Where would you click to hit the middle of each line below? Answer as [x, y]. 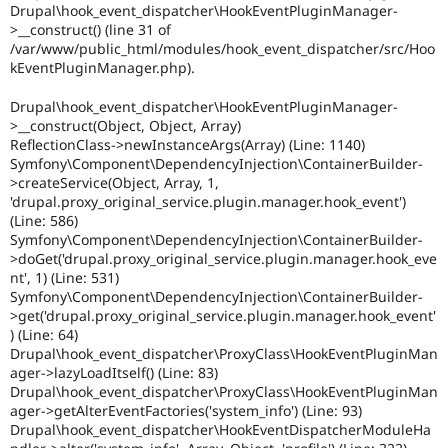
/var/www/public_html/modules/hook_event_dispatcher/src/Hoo [222, 49]
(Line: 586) [44, 220]
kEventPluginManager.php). [102, 68]
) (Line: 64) [44, 334]
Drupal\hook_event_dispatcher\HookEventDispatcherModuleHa [220, 429]
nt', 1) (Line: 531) [64, 277]
